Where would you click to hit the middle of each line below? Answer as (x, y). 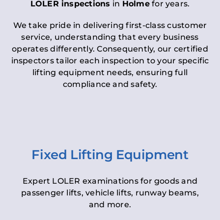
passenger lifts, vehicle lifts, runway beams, (110, 193)
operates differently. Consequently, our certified (110, 49)
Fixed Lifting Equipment (110, 155)
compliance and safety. (110, 84)
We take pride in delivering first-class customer (110, 26)
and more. (110, 205)
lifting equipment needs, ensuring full (110, 73)
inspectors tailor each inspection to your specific (110, 61)
